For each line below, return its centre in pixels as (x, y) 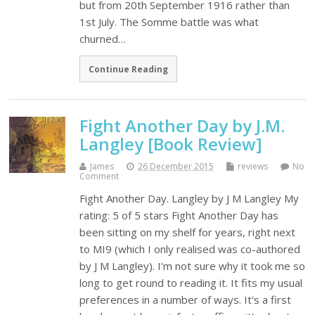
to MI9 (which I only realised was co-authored (190, 249)
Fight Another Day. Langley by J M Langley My (189, 198)
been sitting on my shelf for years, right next (188, 232)
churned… (103, 39)
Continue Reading (129, 69)
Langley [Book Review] (171, 143)
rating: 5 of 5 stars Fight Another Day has (179, 215)
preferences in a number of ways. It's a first (186, 299)
